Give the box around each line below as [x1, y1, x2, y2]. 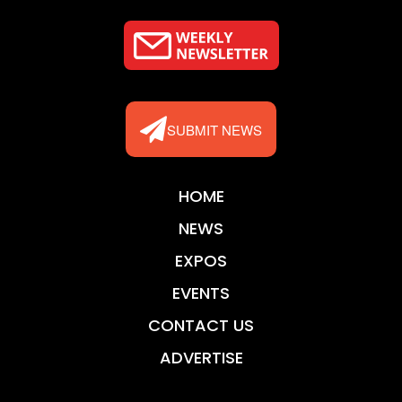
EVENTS [172, 282, 230, 305]
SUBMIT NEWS [167, 119, 262, 139]
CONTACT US [148, 314, 254, 337]
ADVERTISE [159, 346, 243, 370]
